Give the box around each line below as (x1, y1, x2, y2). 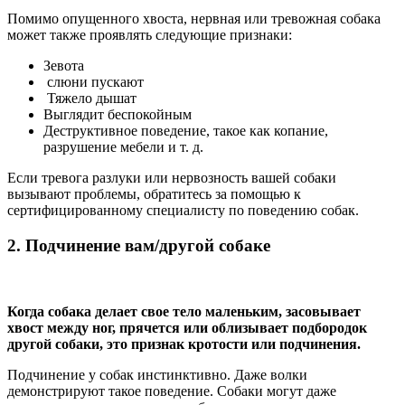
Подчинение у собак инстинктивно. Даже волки (7, 366, 307, 382)
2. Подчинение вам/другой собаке (7, 235, 270, 255)
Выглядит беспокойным (43, 107, 192, 123)
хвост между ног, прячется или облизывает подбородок (7, 319, 367, 335)
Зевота (43, 58, 84, 74)
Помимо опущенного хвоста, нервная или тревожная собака (7, 11, 381, 27)
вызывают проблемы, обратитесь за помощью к (7, 186, 301, 202)
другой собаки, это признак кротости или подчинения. (7, 335, 361, 352)
